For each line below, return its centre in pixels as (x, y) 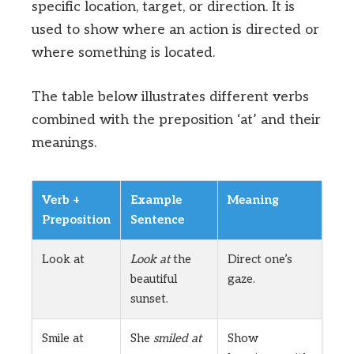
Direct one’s (260, 260)
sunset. (149, 299)
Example (156, 200)
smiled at (177, 339)
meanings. (64, 143)
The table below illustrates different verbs (170, 97)
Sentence (157, 220)
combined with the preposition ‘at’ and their (176, 120)
